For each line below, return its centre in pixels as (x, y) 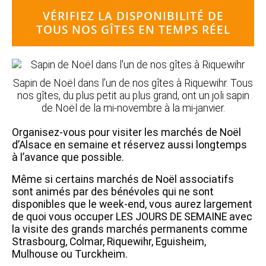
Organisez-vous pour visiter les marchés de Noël (126, 132)
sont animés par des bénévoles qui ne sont (113, 191)
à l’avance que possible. (68, 157)
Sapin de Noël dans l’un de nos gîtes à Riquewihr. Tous (133, 83)
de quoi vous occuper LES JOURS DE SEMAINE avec (132, 216)
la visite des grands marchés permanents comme (130, 229)
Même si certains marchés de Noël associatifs (123, 179)
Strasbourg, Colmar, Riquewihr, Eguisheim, (109, 241)
